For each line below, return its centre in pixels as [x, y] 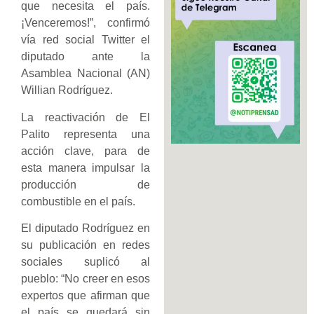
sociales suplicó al [86, 261]
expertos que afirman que [86, 295]
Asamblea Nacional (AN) [86, 74]
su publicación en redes [86, 245]
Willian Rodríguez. [67, 90]
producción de [86, 184]
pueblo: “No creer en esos [86, 278]
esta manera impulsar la [86, 168]
